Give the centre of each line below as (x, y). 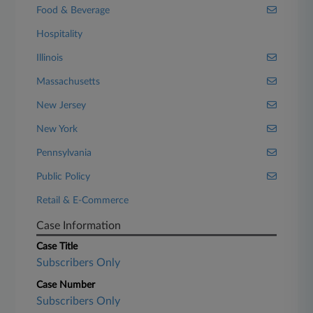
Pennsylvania (64, 153)
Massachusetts (68, 82)
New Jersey (61, 105)
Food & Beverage (73, 10)
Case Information (79, 226)
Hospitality (60, 34)
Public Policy (64, 177)
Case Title (57, 247)
